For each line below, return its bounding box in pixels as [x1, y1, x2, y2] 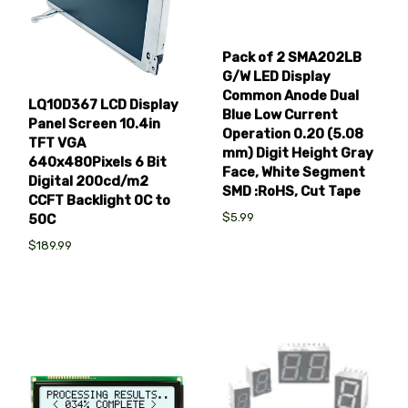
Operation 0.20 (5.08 [222, 126, 364, 143]
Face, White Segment [222, 164, 366, 181]
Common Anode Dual [222, 87, 360, 105]
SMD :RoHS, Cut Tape [222, 183, 362, 200]
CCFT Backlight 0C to [28, 191, 170, 209]
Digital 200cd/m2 [28, 172, 148, 189]
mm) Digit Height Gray [222, 145, 374, 162]
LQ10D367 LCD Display [28, 96, 178, 113]
